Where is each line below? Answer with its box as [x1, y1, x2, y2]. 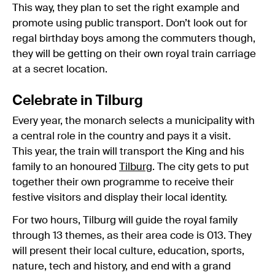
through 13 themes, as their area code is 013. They [12, 230, 252, 241]
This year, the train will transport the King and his [12, 146, 244, 157]
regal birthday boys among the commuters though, [12, 33, 255, 44]
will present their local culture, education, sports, [12, 246, 244, 257]
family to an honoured [12, 161, 119, 172]
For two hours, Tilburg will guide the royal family [12, 215, 238, 226]
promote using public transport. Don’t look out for [12, 18, 247, 29]
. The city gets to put [152, 161, 249, 172]
